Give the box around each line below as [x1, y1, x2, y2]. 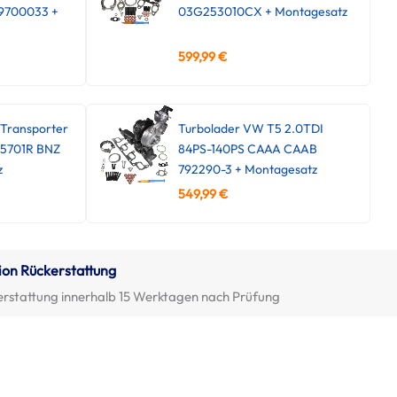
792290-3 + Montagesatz [177, 160, 317, 177]
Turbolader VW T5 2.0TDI [177, 120, 323, 136]
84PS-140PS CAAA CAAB [177, 140, 317, 157]
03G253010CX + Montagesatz [177, 3, 347, 19]
